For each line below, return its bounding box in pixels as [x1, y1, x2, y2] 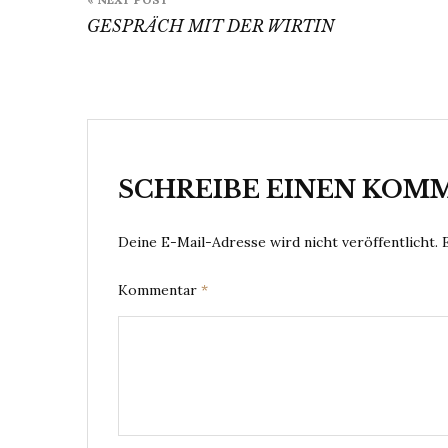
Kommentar [118, 281, 201, 299]
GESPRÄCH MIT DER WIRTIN [87, 16, 334, 36]
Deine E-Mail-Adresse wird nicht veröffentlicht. [118, 233, 438, 251]
